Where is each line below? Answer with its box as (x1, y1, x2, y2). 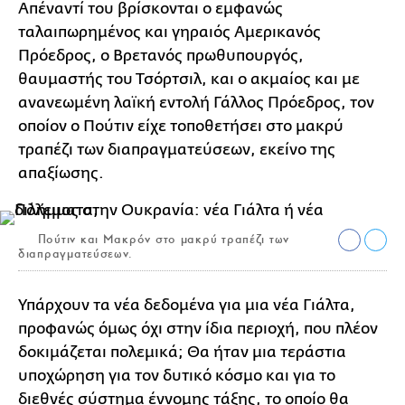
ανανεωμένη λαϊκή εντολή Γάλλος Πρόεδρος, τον (18, 93, 374, 111)
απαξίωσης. (18, 164, 104, 182)
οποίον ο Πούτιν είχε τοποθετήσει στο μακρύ (18, 117, 344, 135)
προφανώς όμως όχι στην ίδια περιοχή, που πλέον (18, 319, 378, 337)
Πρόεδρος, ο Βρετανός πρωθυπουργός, (18, 46, 304, 64)
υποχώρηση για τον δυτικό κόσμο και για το (18, 366, 335, 384)
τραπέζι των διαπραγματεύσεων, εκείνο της (18, 140, 335, 158)
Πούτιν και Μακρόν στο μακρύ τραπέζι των (33, 231, 290, 247)
